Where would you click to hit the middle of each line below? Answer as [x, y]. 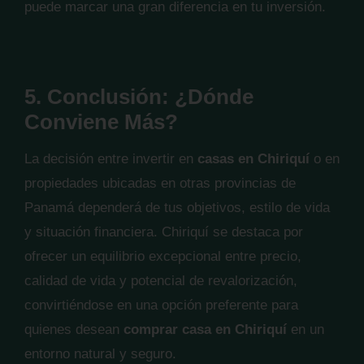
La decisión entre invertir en [111, 159]
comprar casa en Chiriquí [205, 329]
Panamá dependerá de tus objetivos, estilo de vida [177, 208]
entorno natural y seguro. [100, 354]
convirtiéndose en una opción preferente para [161, 305]
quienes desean [74, 329]
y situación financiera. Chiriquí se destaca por [164, 232]
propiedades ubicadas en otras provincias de [160, 183]
